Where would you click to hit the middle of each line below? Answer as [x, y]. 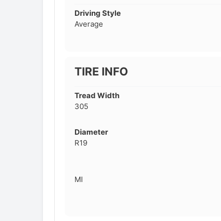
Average [89, 24]
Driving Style [97, 13]
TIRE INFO [101, 71]
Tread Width [97, 95]
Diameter [91, 132]
